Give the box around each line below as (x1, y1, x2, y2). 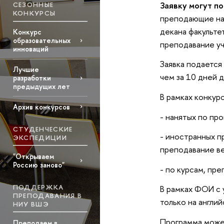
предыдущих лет (12, 81, 70, 91)
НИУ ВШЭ (12, 199, 49, 208)
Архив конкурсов (12, 101, 70, 111)
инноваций (12, 44, 48, 54)
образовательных (12, 35, 70, 45)
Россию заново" (12, 159, 64, 169)
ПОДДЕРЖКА (12, 182, 64, 191)
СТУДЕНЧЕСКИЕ (12, 124, 73, 133)
